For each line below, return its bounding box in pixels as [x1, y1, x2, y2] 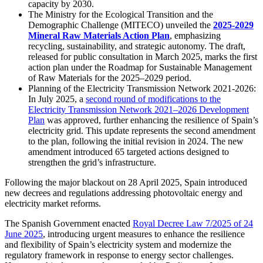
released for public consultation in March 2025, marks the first [28, 52, 257, 62]
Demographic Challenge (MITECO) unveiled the [28, 20, 213, 31]
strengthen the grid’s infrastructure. [28, 157, 156, 168]
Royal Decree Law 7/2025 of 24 [133, 218, 253, 229]
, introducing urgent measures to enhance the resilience [43, 229, 245, 240]
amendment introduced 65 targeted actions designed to [28, 147, 229, 157]
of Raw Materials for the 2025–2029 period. [28, 73, 191, 83]
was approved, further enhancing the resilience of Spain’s [45, 115, 258, 126]
